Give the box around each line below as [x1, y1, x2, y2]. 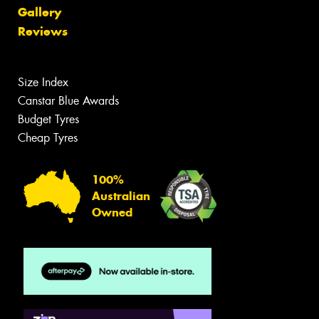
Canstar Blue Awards [18, 93, 119, 108]
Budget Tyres [18, 111, 79, 127]
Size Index [18, 74, 68, 90]
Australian [92, 189, 150, 204]
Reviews [18, 23, 68, 39]
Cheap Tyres [18, 130, 78, 145]
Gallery [18, 4, 61, 20]
